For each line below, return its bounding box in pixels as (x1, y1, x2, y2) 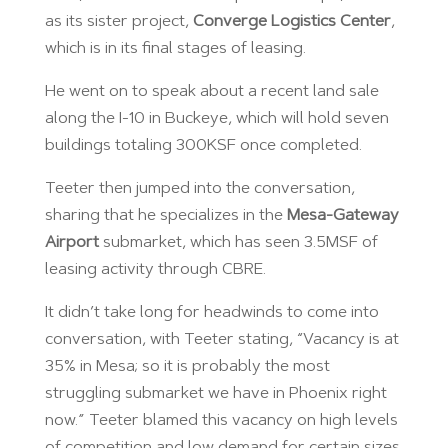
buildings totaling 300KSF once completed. (44, 137, 362, 154)
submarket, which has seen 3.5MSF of (98, 234, 378, 251)
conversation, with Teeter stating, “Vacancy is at (44, 331, 399, 348)
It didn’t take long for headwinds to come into (44, 304, 379, 321)
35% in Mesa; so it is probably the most (44, 358, 330, 375)
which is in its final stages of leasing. (44, 40, 306, 57)
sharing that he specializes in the (44, 207, 287, 224)
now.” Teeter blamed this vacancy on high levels (44, 412, 398, 429)
